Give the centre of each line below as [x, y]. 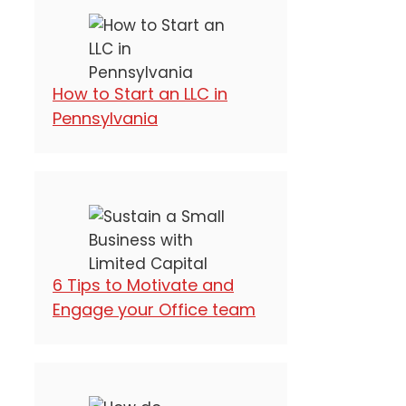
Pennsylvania [105, 118]
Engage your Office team [154, 309]
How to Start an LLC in [140, 93]
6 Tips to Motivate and [143, 285]
